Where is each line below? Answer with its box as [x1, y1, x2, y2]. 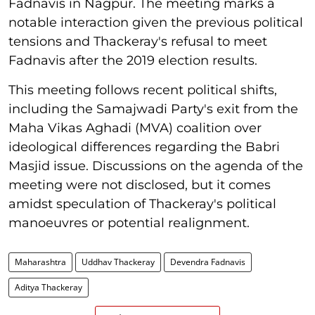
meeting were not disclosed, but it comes [8, 177, 271, 193]
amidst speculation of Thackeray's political [8, 196, 276, 212]
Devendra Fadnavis [170, 256, 245, 268]
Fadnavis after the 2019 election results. [8, 53, 257, 68]
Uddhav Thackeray [82, 256, 155, 268]
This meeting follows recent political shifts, [8, 82, 277, 98]
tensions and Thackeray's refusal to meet [8, 34, 267, 49]
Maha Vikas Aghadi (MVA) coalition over [8, 120, 262, 136]
